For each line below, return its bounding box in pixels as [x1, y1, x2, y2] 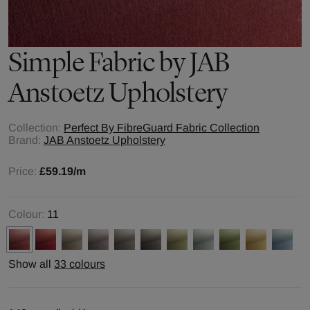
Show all [8, 258, 54, 270]
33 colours [54, 258, 105, 270]
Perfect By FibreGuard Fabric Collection [64, 122, 259, 134]
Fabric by [84, 46, 190, 78]
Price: [8, 165, 39, 177]
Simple [8, 46, 84, 78]
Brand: [8, 134, 41, 146]
